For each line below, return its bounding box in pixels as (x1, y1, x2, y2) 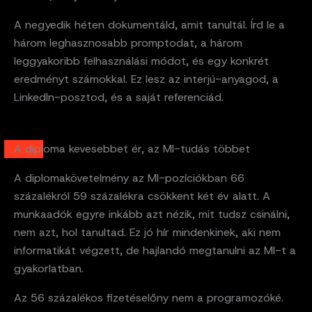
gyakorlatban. (14, 260, 84, 276)
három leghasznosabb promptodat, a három (14, 35, 242, 50)
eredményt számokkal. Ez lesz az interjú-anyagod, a (14, 71, 279, 86)
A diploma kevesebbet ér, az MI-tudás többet (14, 141, 250, 156)
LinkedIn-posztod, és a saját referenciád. (14, 89, 224, 104)
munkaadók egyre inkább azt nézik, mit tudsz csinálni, (14, 206, 290, 221)
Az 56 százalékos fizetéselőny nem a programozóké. (14, 290, 283, 305)
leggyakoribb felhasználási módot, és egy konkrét (14, 53, 269, 68)
